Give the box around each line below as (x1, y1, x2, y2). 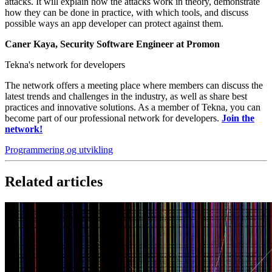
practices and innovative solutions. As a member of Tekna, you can (5, 101, 260, 112)
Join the (222, 112, 254, 123)
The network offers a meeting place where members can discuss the (5, 80, 263, 90)
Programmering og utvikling (5, 144, 113, 155)
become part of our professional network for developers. (5, 112, 222, 123)
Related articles (5, 173, 103, 189)
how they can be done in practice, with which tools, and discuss (5, 7, 248, 18)
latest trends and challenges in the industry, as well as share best (5, 90, 247, 101)
